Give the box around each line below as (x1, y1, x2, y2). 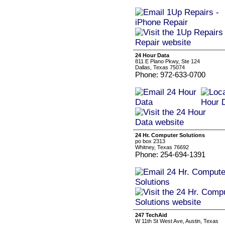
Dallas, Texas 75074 (135, 64, 185, 70)
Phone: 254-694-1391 (135, 150, 205, 159)
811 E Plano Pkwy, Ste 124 (135, 58, 200, 64)
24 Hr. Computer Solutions (135, 132, 205, 138)
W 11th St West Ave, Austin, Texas (135, 218, 218, 224)
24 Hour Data (135, 52, 169, 58)
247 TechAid (135, 212, 167, 218)
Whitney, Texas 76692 (135, 144, 189, 150)
